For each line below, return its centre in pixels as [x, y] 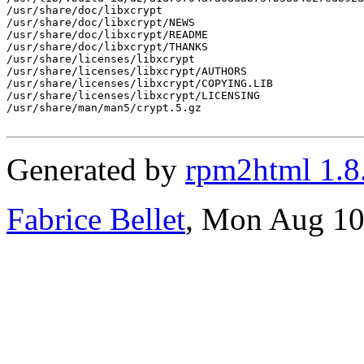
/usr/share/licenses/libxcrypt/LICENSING [133, 95]
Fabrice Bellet [96, 219]
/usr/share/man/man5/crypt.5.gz [104, 107]
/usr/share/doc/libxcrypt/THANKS [107, 46]
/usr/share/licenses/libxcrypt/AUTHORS [127, 71]
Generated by [96, 169]
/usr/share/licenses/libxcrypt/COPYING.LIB [140, 83]
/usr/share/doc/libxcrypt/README [107, 34]
